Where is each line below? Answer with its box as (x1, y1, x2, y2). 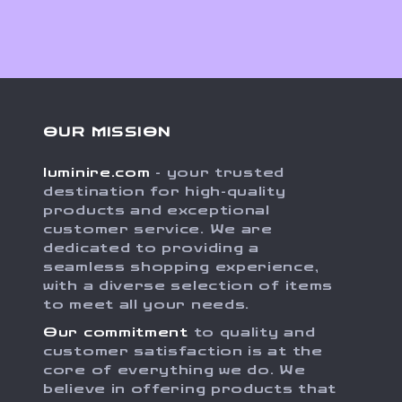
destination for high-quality (43, 184, 286, 199)
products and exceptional (43, 203, 270, 218)
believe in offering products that (43, 381, 337, 397)
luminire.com (43, 165, 151, 180)
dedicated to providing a (43, 240, 259, 256)
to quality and (188, 325, 316, 340)
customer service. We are (43, 222, 273, 237)
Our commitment (43, 325, 188, 340)
